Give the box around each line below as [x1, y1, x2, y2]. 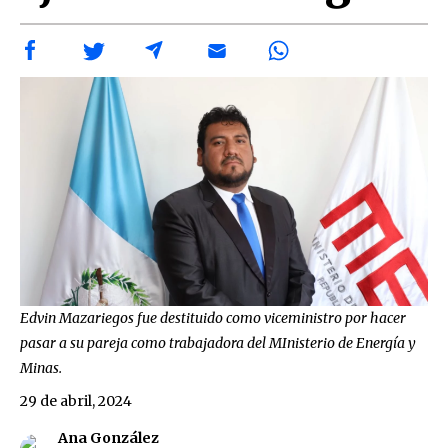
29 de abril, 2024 [20, 391, 132, 410]
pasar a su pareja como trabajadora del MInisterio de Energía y [20, 333, 416, 352]
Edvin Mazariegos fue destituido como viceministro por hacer [20, 308, 406, 327]
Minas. [20, 358, 62, 377]
